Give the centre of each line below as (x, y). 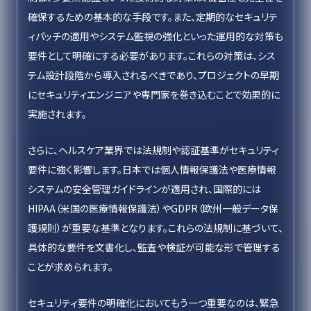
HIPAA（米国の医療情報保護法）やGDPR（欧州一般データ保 (153, 208)
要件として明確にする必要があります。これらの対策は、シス (152, 56)
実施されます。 (57, 114)
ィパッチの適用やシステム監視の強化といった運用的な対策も (155, 36)
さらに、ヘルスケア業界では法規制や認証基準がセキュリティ (153, 150)
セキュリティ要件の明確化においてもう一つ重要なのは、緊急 (153, 303)
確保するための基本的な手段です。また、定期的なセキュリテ (153, 17)
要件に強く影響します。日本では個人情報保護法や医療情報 (152, 169)
